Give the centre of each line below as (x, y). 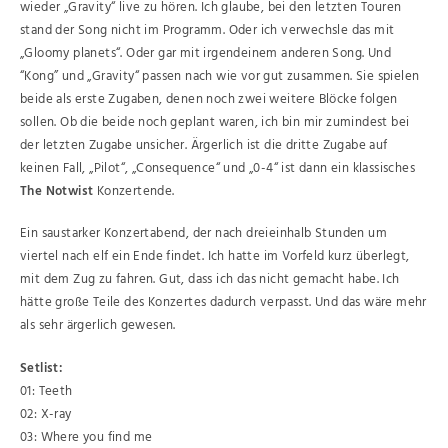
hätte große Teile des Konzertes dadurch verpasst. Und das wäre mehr (223, 302)
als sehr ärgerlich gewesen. (98, 325)
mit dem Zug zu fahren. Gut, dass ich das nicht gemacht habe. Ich (210, 279)
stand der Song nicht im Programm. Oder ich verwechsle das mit (207, 30)
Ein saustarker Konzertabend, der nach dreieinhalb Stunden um (203, 233)
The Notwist (58, 191)
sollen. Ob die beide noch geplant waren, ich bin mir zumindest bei (215, 122)
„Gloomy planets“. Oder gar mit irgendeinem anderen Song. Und (205, 53)
